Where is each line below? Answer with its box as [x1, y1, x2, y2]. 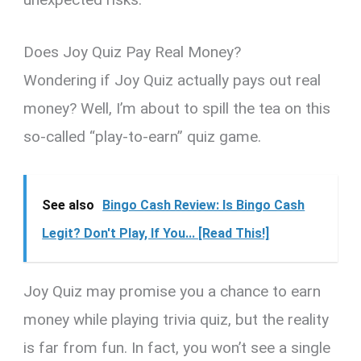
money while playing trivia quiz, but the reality [23, 310, 330, 330]
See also [42, 197, 95, 214]
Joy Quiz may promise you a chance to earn [23, 282, 322, 301]
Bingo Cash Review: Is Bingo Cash [102, 197, 305, 214]
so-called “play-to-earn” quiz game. [23, 127, 262, 147]
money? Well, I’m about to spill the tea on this [23, 99, 331, 118]
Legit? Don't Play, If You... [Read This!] [42, 226, 270, 242]
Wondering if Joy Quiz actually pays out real [23, 71, 322, 90]
